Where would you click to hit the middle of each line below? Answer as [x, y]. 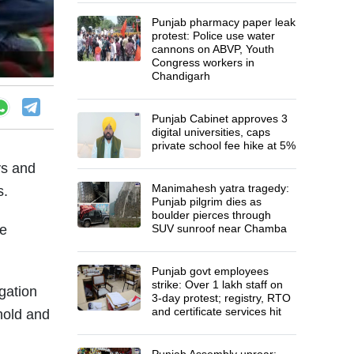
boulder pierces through [212, 215]
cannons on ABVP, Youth [213, 49]
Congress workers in [203, 62]
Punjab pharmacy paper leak [224, 22]
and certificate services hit [217, 311]
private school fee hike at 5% [224, 145]
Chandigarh [181, 75]
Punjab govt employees [211, 271]
